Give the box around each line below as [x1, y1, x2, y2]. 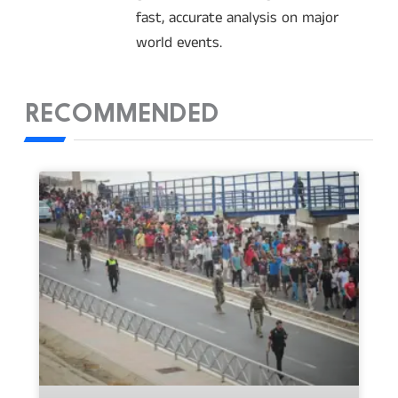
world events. [136, 32, 222, 54]
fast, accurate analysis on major [136, 7, 338, 29]
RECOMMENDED [25, 103, 219, 129]
